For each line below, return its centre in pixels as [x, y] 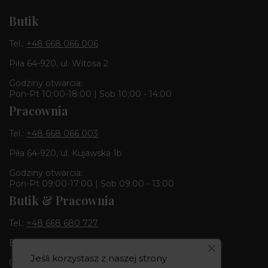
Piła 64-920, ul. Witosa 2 [59, 63]
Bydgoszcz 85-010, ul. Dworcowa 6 [82, 243]
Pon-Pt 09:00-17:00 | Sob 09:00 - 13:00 [92, 183]
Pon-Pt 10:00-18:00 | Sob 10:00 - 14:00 [90, 94]
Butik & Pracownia [62, 200]
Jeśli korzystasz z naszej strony [99, 258]
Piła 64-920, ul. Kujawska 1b [66, 153]
